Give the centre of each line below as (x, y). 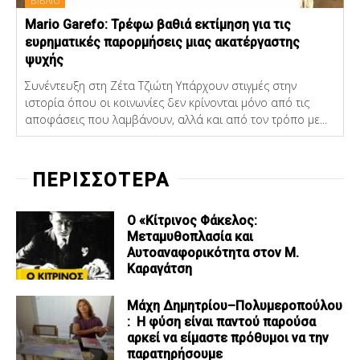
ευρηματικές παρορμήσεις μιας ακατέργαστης (162, 42)
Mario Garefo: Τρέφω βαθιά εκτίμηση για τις (158, 24)
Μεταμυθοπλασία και (190, 237)
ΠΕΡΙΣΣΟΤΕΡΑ (101, 180)
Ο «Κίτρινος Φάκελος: (192, 221)
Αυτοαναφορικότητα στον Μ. (213, 253)
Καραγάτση (160, 269)
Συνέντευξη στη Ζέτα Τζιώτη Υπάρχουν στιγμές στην (161, 85)
